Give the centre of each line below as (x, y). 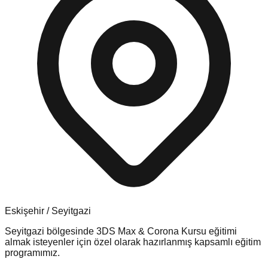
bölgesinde (70, 231)
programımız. (32, 252)
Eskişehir (25, 211)
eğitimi (222, 231)
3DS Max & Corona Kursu (151, 231)
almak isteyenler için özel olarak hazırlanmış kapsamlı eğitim (133, 242)
